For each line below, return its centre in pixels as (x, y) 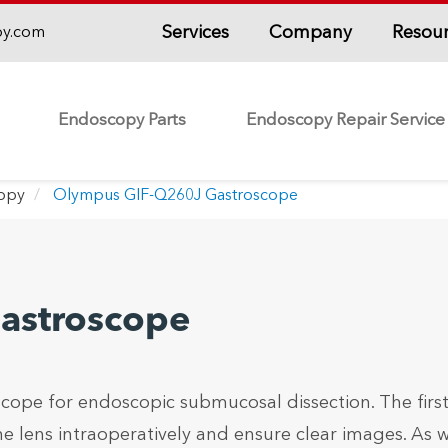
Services (195, 32)
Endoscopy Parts (122, 120)
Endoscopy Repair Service (345, 120)
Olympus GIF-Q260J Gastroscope (175, 196)
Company (310, 32)
